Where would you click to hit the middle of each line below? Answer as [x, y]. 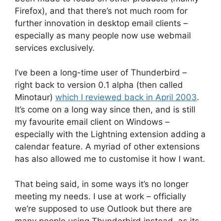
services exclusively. [55, 48]
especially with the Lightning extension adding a [110, 134]
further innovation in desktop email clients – [101, 23]
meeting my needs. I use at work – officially [100, 196]
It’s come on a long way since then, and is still [105, 110]
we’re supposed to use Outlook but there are [103, 208]
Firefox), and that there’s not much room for [101, 11]
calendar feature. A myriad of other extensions [107, 147]
